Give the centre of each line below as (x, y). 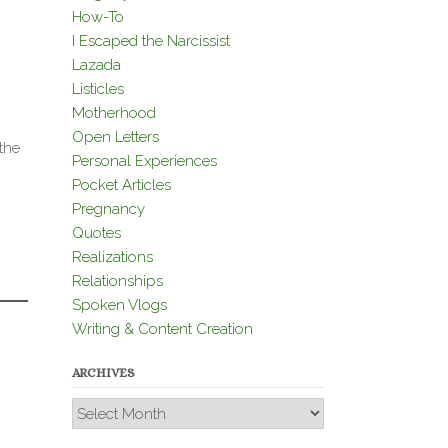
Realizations (112, 256)
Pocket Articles (121, 184)
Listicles (97, 88)
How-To (97, 16)
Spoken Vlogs (119, 304)
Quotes (96, 232)
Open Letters (115, 136)
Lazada (96, 64)
